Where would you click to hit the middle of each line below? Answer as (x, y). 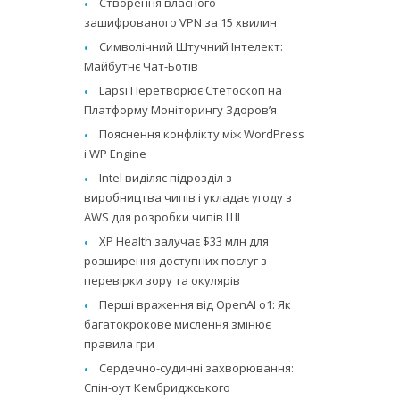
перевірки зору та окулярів (162, 280)
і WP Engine (116, 153)
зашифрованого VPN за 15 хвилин (181, 22)
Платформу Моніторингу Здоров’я (181, 109)
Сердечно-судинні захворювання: (197, 367)
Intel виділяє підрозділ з (166, 177)
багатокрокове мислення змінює (178, 324)
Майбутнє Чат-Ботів (142, 66)
